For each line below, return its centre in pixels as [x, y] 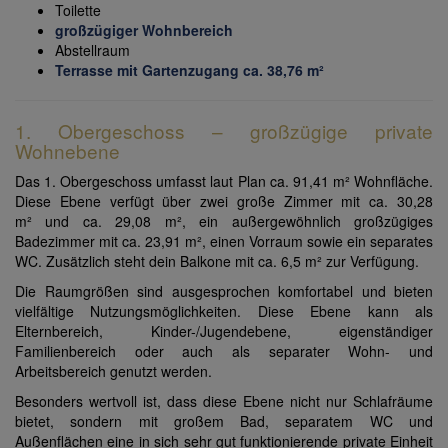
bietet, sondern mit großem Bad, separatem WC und [224, 421]
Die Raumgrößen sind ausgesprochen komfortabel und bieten [224, 291]
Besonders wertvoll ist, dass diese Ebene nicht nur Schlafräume [224, 401]
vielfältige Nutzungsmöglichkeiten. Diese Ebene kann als [224, 311]
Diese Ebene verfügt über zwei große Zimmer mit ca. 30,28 [224, 201]
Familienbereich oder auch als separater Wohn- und [224, 351]
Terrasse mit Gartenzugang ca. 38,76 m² [191, 70]
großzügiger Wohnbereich [144, 30]
